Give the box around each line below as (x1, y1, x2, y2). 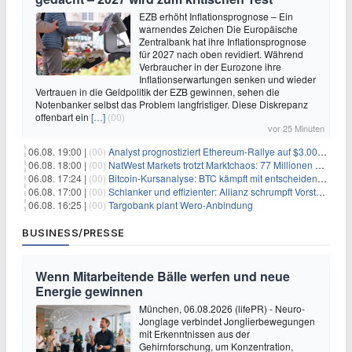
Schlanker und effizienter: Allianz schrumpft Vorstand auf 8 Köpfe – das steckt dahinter (108, 185, 316, 198)
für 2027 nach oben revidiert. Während (139, 47, 303, 60)
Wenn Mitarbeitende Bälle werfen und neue (35, 267, 290, 285)
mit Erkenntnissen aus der (139, 327, 250, 340)
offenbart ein (35, 110, 91, 123)
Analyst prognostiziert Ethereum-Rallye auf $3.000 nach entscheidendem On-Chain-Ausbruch (108, 145, 317, 158)
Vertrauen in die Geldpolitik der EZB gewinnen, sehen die (35, 85, 280, 98)
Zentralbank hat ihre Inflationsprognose (139, 35, 306, 48)
